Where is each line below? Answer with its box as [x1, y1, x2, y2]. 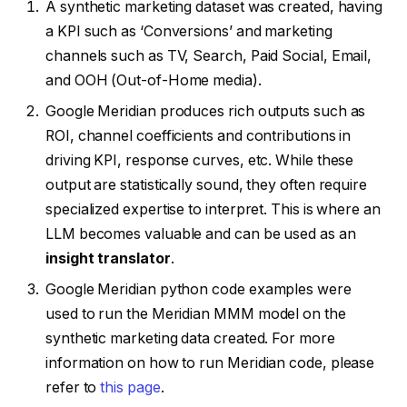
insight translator [45, 250, 171, 268]
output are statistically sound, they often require [45, 176, 368, 194]
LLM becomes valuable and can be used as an [45, 225, 356, 243]
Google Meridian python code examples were [45, 281, 352, 299]
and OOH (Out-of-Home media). [45, 72, 262, 90]
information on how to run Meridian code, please [45, 354, 375, 372]
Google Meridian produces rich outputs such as [45, 103, 366, 121]
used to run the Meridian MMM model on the [45, 305, 346, 323]
